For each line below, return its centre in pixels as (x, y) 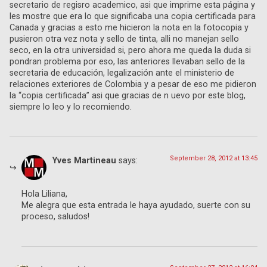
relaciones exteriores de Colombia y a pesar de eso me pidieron (133, 84)
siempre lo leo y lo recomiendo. (71, 107)
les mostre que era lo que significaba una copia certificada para (133, 16)
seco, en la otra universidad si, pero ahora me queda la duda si (130, 50)
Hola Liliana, (44, 194)
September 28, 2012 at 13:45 (214, 158)
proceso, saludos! (55, 216)
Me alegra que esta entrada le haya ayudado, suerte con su (136, 205)
